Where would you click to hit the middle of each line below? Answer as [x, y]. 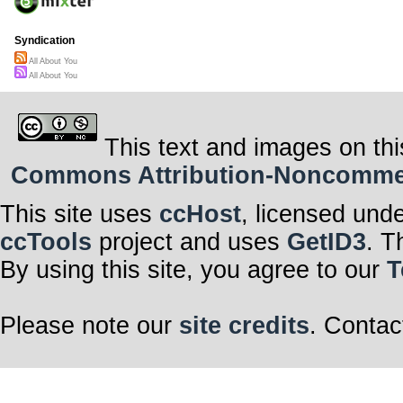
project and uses [189, 242]
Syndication [45, 41]
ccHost [200, 214]
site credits [244, 325]
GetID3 [327, 242]
